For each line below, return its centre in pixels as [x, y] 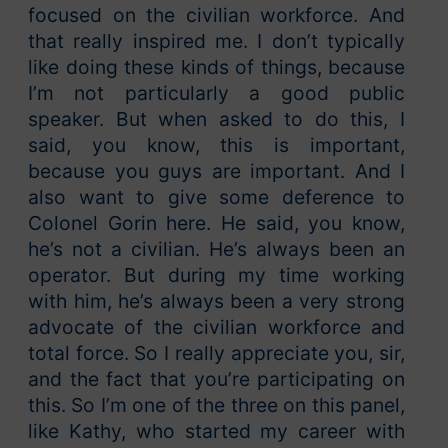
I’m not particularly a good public [216, 93]
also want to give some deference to [216, 197]
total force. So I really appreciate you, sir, [216, 353]
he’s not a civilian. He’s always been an [216, 249]
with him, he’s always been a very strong [216, 301]
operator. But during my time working [216, 275]
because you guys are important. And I [216, 171]
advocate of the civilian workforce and [216, 327]
